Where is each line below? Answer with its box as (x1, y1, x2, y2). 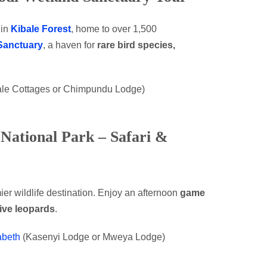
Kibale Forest (11, 24, 71, 34)
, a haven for (43, 40, 97, 50)
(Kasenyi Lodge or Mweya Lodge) (20, 232, 165, 242)
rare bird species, (97, 40, 175, 50)
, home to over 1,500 (71, 24, 157, 34)
